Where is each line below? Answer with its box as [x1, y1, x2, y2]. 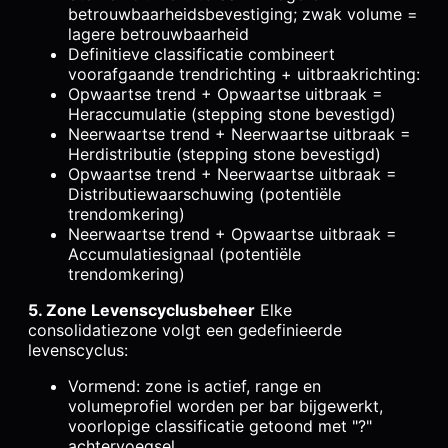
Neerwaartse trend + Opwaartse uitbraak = [68, 224, 397, 245]
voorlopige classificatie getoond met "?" [68, 416, 372, 437]
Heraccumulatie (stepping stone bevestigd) [68, 104, 396, 125]
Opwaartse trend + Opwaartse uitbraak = [68, 84, 383, 105]
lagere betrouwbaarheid [68, 24, 249, 45]
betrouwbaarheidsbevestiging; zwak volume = [68, 4, 418, 25]
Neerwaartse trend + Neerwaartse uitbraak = [68, 124, 411, 145]
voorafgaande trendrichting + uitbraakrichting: [68, 64, 420, 85]
